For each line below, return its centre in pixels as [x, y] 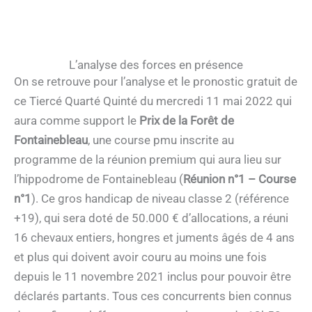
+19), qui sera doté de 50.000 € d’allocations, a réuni [151, 218]
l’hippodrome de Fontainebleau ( [99, 179]
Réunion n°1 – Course [240, 179]
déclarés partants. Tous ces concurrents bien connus [153, 296]
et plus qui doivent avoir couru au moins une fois [140, 257]
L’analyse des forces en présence [156, 65]
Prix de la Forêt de [185, 121]
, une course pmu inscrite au [161, 140]
